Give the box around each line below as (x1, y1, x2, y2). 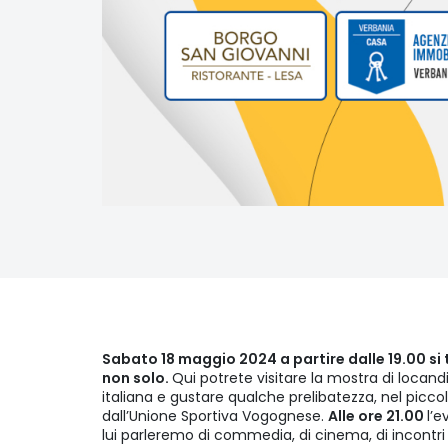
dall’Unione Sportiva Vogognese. (102, 406, 328, 427)
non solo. (102, 368, 172, 389)
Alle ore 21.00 (328, 406, 427, 427)
